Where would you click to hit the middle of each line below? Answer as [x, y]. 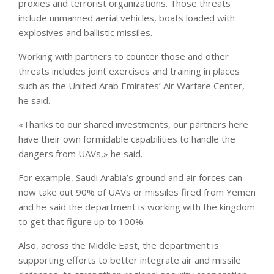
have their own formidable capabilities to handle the [127, 139]
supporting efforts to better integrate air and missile [130, 260]
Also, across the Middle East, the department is [119, 245]
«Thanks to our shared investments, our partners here [133, 124]
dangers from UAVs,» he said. [80, 153]
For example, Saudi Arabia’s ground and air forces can [130, 177]
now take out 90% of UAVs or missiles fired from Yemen [137, 192]
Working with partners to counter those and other [124, 56]
